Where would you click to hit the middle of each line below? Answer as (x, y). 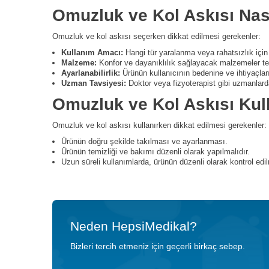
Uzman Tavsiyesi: (94, 83)
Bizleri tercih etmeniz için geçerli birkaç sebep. (158, 246)
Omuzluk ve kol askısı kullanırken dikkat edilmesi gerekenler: (159, 125)
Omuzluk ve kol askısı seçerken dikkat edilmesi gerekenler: (156, 36)
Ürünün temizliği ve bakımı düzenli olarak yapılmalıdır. (156, 152)
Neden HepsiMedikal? (134, 226)
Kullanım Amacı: (92, 53)
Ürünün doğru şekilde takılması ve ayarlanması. (144, 141)
